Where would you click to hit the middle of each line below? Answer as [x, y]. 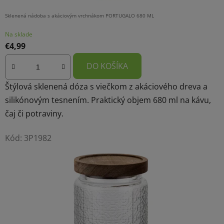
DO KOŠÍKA [107, 66]
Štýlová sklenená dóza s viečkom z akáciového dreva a [106, 86]
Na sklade [19, 34]
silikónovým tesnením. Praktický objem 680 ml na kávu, [108, 100]
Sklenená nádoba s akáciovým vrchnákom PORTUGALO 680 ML [79, 15]
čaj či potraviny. [34, 113]
